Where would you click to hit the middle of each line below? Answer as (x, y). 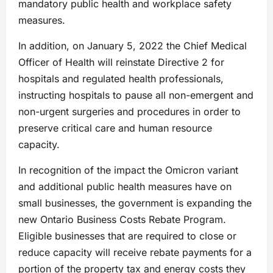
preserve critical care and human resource (115, 128)
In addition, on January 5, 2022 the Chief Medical (133, 46)
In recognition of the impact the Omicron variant (128, 170)
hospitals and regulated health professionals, (121, 79)
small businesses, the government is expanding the (135, 203)
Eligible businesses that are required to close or (127, 236)
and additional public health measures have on (125, 187)
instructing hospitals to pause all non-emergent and (136, 95)
